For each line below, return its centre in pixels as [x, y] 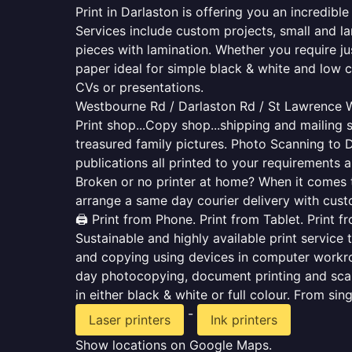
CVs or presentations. [139, 87]
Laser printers [130, 320]
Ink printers [244, 320]
